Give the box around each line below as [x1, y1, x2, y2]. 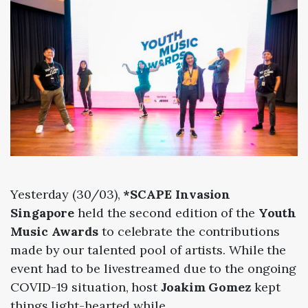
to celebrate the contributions [101, 223, 280, 240]
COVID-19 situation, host [10, 279, 161, 296]
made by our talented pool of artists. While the [10, 242, 287, 258]
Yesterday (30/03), [10, 186, 124, 203]
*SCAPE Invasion [123, 186, 231, 203]
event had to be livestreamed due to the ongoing [10, 261, 297, 277]
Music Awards [10, 223, 102, 240]
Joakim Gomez [161, 279, 252, 296]
